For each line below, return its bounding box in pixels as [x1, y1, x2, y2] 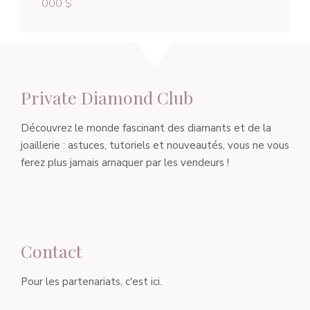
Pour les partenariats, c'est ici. [21, 275, 162, 289]
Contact [21, 239, 82, 263]
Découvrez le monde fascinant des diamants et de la [21, 120, 271, 135]
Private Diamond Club [21, 85, 193, 109]
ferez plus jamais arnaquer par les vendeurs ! [21, 155, 229, 170]
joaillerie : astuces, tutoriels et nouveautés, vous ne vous [21, 138, 289, 152]
